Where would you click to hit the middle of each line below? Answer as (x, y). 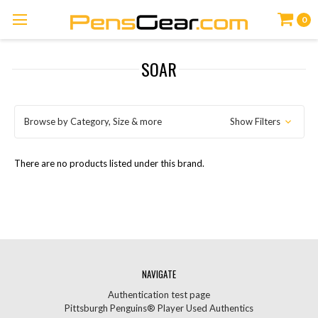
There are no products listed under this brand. (109, 163)
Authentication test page (159, 295)
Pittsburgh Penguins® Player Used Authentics (159, 308)
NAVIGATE (159, 274)
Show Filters (257, 121)
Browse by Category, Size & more (93, 121)
